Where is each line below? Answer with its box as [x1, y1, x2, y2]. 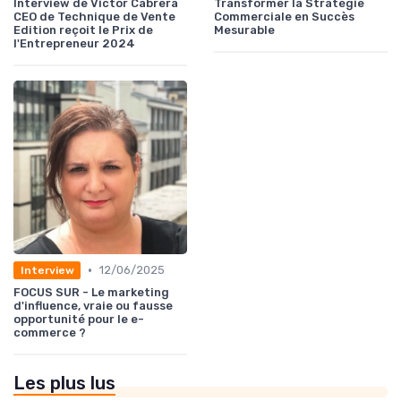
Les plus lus [13, 372, 115, 395]
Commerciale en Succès [214, 10, 354, 24]
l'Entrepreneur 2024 [13, 37, 135, 51]
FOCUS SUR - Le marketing [13, 286, 169, 300]
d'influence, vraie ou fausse [13, 299, 173, 313]
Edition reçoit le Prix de [13, 23, 153, 38]
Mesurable [214, 23, 275, 38]
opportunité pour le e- [13, 312, 144, 327]
